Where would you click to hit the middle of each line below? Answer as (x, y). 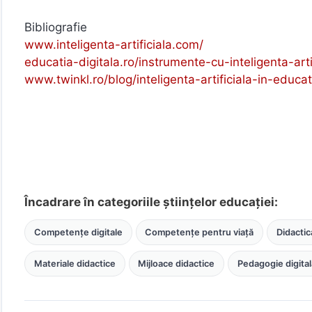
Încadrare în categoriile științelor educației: (151, 202)
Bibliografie (56, 27)
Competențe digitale (78, 232)
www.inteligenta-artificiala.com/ (114, 44)
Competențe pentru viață (200, 232)
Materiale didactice (75, 264)
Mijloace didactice (177, 264)
